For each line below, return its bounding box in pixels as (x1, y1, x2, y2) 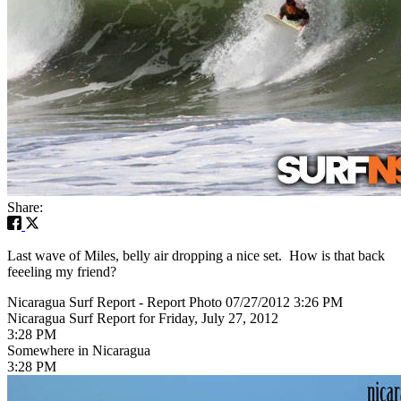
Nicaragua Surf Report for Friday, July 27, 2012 (7, 310, 278, 326)
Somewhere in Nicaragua (7, 342, 150, 358)
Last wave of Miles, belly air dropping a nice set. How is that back (7, 247, 385, 263)
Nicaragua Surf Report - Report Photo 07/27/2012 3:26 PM (7, 294, 343, 310)
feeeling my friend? (7, 263, 116, 279)
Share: (7, 199, 43, 215)
